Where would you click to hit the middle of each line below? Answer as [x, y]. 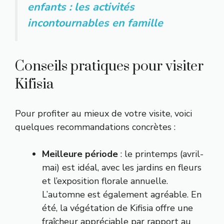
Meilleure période [80, 154]
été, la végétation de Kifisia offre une [117, 208]
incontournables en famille [95, 23]
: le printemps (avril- [161, 154]
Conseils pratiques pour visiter [109, 66]
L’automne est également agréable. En [122, 194]
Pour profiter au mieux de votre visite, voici [103, 113]
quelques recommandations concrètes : [95, 127]
